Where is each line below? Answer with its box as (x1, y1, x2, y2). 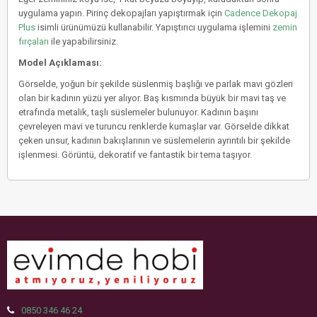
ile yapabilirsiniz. (49, 35, 118, 47)
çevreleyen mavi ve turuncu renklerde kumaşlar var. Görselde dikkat (18, 120, 289, 132)
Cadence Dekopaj (224, 7, 297, 18)
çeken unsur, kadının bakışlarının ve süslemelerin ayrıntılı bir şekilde (18, 134, 290, 146)
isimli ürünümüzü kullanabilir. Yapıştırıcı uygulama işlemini (35, 21, 272, 33)
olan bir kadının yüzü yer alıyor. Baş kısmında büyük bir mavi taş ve (18, 92, 286, 103)
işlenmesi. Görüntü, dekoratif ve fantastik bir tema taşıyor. (18, 149, 252, 160)
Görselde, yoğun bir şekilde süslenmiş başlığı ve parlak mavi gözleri (18, 78, 293, 89)
